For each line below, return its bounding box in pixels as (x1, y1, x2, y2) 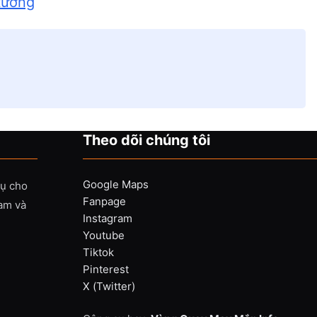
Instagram (82, 212, 132, 225)
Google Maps (82, 178, 149, 191)
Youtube (82, 229, 125, 242)
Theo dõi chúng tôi (82, 132, 210, 149)
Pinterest (82, 263, 129, 276)
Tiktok (82, 246, 114, 259)
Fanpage (82, 195, 126, 208)
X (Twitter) (82, 279, 135, 293)
